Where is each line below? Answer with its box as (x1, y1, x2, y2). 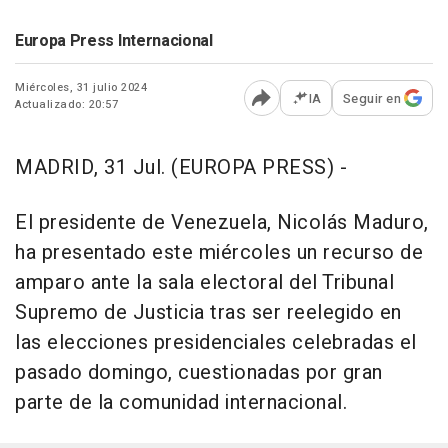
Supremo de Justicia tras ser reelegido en (15, 297, 402, 327)
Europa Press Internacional (15, 28, 213, 53)
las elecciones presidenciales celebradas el (15, 327, 417, 357)
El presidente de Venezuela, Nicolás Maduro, (15, 207, 429, 237)
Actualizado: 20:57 (15, 95, 118, 113)
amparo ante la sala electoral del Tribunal (15, 267, 394, 297)
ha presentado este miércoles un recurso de (15, 237, 423, 267)
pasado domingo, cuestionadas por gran (15, 357, 383, 387)
